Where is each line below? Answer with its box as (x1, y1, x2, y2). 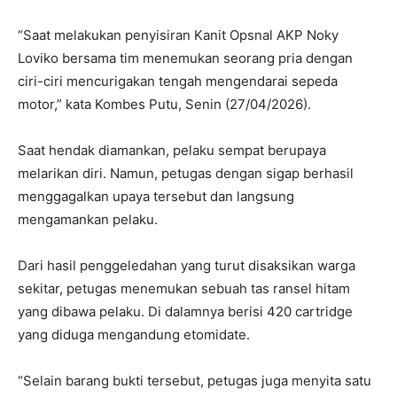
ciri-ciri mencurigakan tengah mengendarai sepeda (18, 73, 338, 90)
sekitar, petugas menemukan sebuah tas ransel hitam (18, 280, 350, 298)
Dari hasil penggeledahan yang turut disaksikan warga (18, 257, 355, 275)
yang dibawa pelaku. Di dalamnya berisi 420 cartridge (18, 303, 353, 321)
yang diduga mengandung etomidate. (18, 326, 250, 344)
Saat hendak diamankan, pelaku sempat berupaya (18, 142, 326, 160)
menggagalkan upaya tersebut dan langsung (18, 188, 294, 206)
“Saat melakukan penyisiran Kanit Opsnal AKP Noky (18, 27, 339, 44)
